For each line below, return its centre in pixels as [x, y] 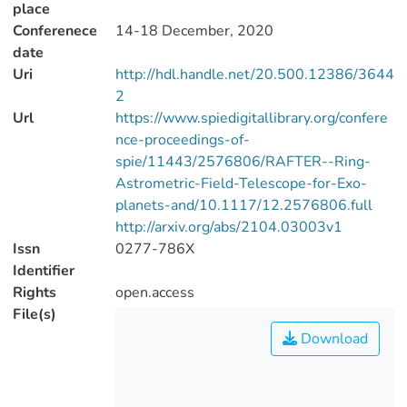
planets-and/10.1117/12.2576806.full [243, 205]
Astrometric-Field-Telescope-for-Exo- [241, 184]
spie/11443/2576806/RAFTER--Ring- [243, 162]
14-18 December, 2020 [194, 31]
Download [333, 339]
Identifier [44, 271]
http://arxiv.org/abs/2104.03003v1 [228, 227]
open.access [154, 293]
